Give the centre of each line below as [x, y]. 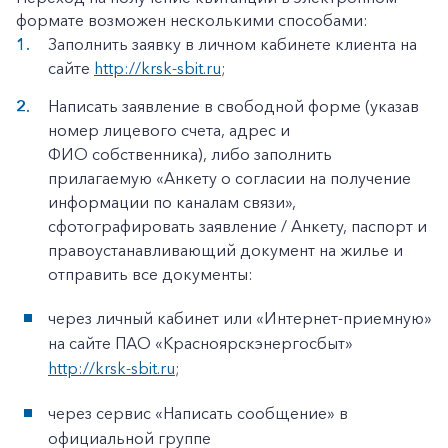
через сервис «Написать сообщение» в [198, 413]
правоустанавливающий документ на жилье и [225, 250]
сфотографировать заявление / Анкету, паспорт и [237, 226]
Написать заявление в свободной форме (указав [233, 106]
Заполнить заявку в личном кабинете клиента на [232, 44]
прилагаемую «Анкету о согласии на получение [229, 178]
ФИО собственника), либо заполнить [190, 154]
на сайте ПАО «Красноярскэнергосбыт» [200, 343]
